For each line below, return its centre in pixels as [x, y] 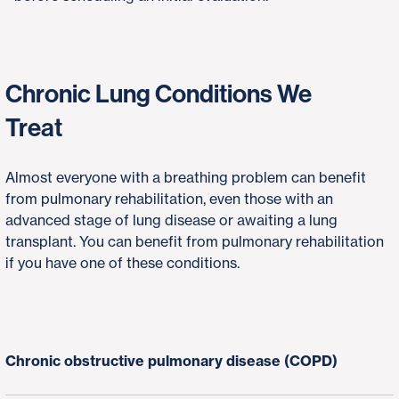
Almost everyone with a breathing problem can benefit [186, 177]
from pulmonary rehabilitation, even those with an [169, 199]
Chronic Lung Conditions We [159, 94]
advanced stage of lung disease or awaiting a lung [171, 220]
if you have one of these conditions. [122, 263]
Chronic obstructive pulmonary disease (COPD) [171, 361]
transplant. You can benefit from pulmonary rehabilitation [195, 241]
